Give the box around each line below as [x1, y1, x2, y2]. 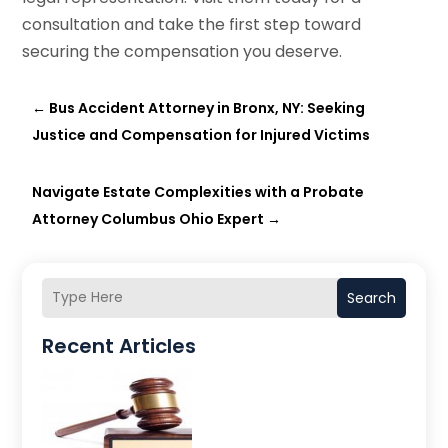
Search [346, 287, 396, 308]
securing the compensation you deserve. [22, 39, 343, 63]
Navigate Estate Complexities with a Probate [32, 181, 365, 202]
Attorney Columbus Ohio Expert [32, 208, 265, 229]
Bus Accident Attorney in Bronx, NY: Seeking [49, 97, 366, 118]
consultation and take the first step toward [22, 12, 362, 36]
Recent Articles [42, 331, 197, 360]
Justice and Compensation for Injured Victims [32, 124, 371, 145]
